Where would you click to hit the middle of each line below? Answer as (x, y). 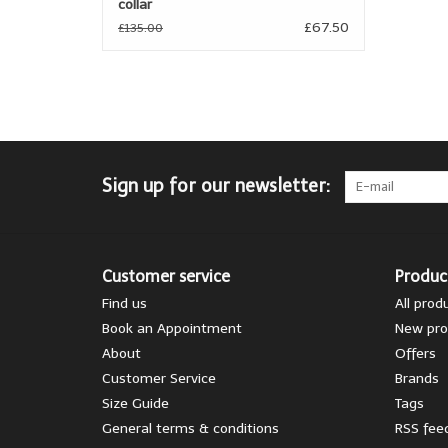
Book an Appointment (172, 328)
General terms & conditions (190, 428)
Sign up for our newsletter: (216, 185)
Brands (416, 378)
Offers (415, 353)
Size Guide (135, 403)
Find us (124, 303)
